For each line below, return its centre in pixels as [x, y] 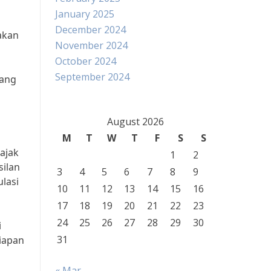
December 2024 [90, 30]
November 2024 [91, 45]
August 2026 [135, 122]
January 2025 [85, 14]
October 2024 [86, 61]
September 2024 [92, 77]
